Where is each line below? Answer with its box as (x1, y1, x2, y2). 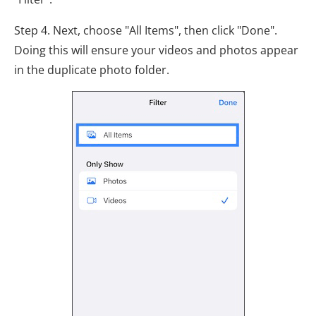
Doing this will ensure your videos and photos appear (14, 42, 298, 58)
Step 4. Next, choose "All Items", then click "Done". (14, 23, 277, 38)
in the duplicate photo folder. (14, 62, 169, 78)
